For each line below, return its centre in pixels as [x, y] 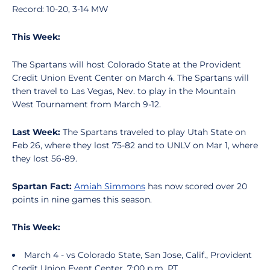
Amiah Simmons [110, 186]
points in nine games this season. [83, 199]
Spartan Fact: [42, 186]
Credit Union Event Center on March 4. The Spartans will [130, 78]
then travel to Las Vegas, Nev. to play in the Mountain [124, 91]
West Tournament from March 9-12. [88, 104]
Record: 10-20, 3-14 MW [60, 9]
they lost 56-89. [45, 159]
